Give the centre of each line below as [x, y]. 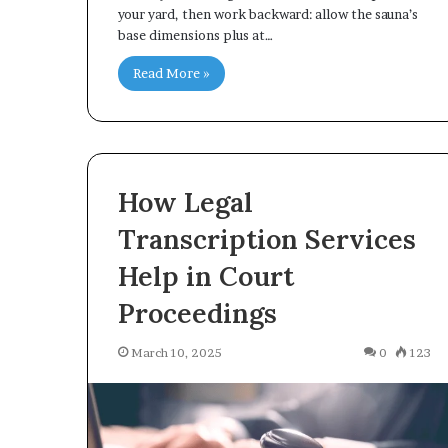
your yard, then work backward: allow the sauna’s [268, 13]
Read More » [171, 72]
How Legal [185, 202]
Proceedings [197, 313]
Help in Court [206, 276]
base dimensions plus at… [195, 34]
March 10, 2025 [176, 353]
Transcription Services [267, 239]
